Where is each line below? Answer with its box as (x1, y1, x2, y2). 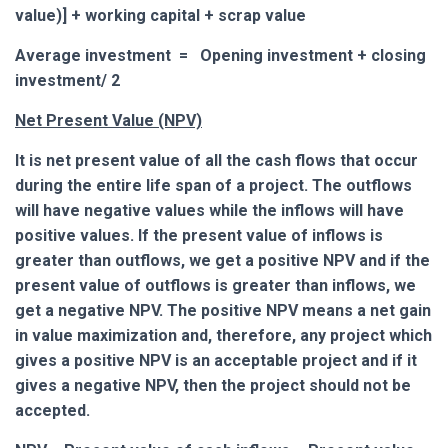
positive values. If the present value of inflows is (15, 225, 383, 245)
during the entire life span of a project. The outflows (15, 175, 412, 195)
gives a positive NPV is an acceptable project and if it (15, 350, 417, 370)
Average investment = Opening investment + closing (15, 45, 426, 65)
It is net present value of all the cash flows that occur (15, 150, 418, 170)
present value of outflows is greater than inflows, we (15, 275, 416, 295)
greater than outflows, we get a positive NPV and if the (15, 250, 430, 270)
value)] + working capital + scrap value (15, 5, 306, 25)
